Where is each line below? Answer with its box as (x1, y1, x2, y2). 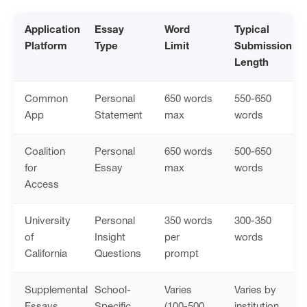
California (25, 249, 67, 259)
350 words (164, 216, 212, 226)
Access (25, 180, 59, 190)
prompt (164, 249, 199, 259)
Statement (95, 110, 143, 121)
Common (25, 94, 68, 104)
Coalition (25, 147, 65, 157)
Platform (25, 41, 67, 51)
